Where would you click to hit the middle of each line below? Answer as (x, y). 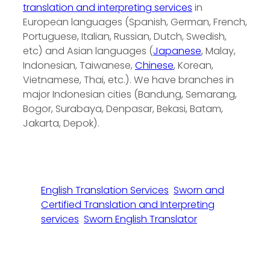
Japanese (177, 51)
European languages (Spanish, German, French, (135, 22)
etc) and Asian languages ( (88, 51)
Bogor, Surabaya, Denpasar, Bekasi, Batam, (123, 108)
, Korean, (193, 65)
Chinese (154, 65)
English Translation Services (105, 190)
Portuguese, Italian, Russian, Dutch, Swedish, (125, 36)
